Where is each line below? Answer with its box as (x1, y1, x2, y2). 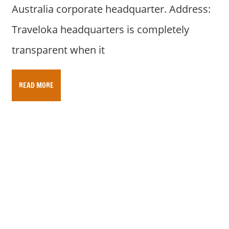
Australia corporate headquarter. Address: (11, 2, 211, 16)
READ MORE (18, 80, 54, 90)
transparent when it (11, 42, 105, 57)
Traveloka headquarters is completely (11, 22, 189, 36)
